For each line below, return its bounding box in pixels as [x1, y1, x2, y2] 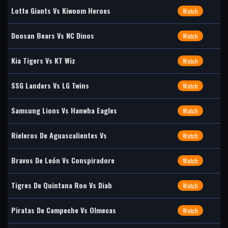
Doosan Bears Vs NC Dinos [11, 30, 94, 41]
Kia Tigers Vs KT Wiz [11, 55, 75, 66]
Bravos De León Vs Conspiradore [11, 155, 115, 165]
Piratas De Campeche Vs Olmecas [11, 205, 116, 215]
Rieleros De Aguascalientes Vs [11, 130, 107, 140]
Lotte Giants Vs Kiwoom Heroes [11, 5, 110, 16]
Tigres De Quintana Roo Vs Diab [11, 180, 112, 190]
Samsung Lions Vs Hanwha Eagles [11, 105, 117, 116]
